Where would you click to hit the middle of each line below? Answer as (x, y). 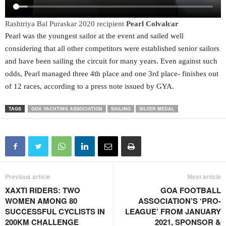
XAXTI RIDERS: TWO (43, 190)
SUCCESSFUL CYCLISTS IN (55, 212)
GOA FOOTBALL (191, 190)
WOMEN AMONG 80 (41, 201)
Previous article (28, 177)
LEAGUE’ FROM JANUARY (173, 212)
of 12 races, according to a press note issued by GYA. (90, 87)
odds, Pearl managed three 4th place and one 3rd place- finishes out (112, 74)
